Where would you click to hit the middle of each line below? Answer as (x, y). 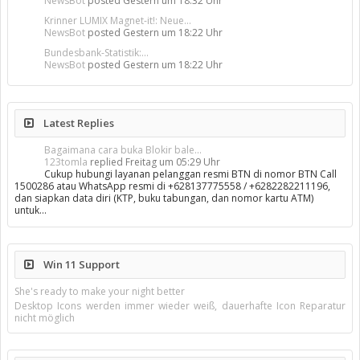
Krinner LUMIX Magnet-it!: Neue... (118, 20)
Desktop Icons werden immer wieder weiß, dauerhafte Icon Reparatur (180, 306)
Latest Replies (78, 123)
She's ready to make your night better (100, 291)
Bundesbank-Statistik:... (96, 53)
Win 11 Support (80, 264)
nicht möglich (45, 318)
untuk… (31, 210)
